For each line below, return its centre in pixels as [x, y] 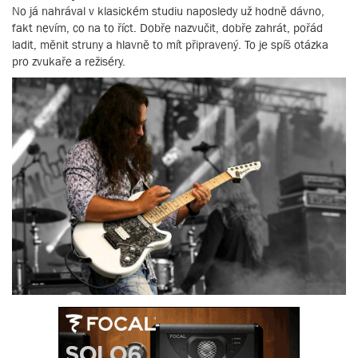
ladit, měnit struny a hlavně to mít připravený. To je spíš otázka [170, 44]
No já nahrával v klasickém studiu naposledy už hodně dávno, [168, 10]
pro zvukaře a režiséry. [69, 61]
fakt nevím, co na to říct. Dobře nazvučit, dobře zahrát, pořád [167, 27]
